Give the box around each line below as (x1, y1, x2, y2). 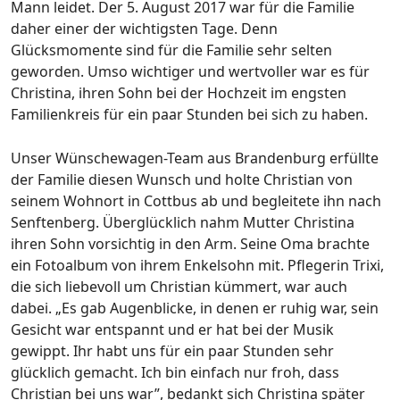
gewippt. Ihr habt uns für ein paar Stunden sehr (11, 341, 334, 362)
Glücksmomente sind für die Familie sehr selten (11, 40, 332, 61)
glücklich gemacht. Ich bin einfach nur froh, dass (11, 362, 339, 383)
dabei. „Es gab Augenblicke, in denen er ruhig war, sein (11, 298, 379, 319)
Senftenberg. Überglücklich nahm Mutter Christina (11, 212, 354, 233)
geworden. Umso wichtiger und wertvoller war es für (11, 62, 370, 82)
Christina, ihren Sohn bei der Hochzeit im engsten (11, 83, 346, 104)
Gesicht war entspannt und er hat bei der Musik (11, 320, 334, 340)
